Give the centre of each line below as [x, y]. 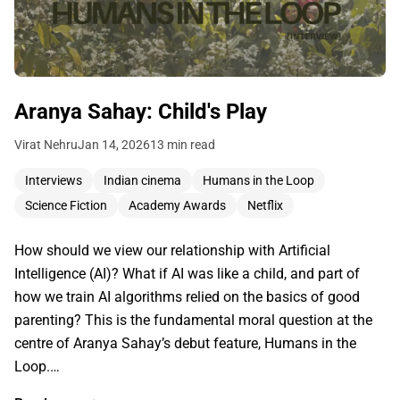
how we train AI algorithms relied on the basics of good [187, 297]
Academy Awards [177, 206]
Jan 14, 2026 [114, 145]
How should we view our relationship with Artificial [172, 251]
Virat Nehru [46, 145]
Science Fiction [66, 206]
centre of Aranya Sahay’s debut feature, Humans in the [185, 344]
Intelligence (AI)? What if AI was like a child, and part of [187, 274]
